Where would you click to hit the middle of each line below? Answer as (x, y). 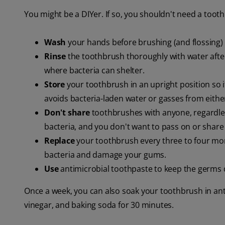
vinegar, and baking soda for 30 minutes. (99, 205)
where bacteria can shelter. (94, 71)
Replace (60, 141)
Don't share (67, 113)
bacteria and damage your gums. (105, 155)
